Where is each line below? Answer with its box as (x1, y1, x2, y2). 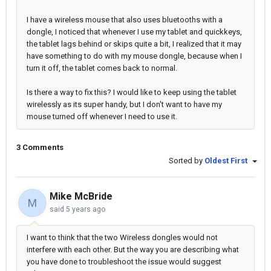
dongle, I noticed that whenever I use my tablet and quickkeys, (27, 27, 242, 36)
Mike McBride (50, 191, 113, 203)
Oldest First (204, 156, 249, 165)
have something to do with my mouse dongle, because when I (27, 51, 242, 60)
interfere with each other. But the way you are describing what (27, 245, 239, 255)
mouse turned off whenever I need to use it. (27, 112, 177, 121)
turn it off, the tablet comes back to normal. (27, 64, 177, 73)
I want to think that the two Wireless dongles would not (27, 233, 218, 243)
